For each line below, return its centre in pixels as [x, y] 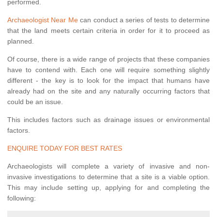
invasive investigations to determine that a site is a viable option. [108, 177]
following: [22, 198]
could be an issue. [35, 102]
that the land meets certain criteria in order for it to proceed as [108, 31]
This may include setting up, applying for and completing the [108, 188]
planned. [21, 41]
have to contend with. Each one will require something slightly [108, 70]
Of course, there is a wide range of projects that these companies [108, 59]
